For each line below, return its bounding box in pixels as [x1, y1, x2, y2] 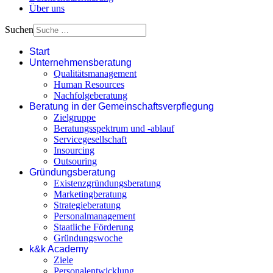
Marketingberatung [54, 188, 127, 199]
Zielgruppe [54, 112, 96, 122]
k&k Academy [29, 243, 88, 254]
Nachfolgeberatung [54, 90, 127, 101]
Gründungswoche [54, 232, 122, 243]
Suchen [5, 24, 34, 35]
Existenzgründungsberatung [54, 177, 161, 188]
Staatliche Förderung [54, 221, 133, 232]
